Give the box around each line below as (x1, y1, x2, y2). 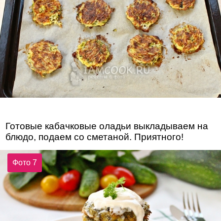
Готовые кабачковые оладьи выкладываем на (5, 121, 209, 132)
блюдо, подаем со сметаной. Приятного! (5, 132, 184, 143)
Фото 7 (12, 158, 37, 167)
